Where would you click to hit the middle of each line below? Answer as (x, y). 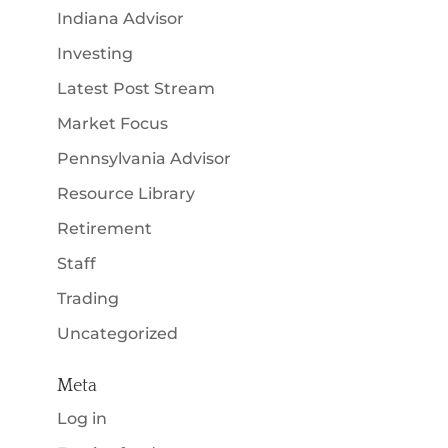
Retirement (104, 228)
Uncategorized (117, 333)
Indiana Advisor (120, 18)
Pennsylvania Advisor (143, 158)
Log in (81, 418)
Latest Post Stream (135, 88)
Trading (87, 298)
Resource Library (125, 193)
